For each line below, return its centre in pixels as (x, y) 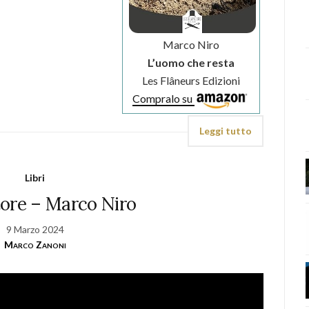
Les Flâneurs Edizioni (191, 81)
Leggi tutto (226, 131)
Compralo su (164, 99)
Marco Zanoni (35, 245)
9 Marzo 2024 (35, 230)
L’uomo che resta (191, 63)
